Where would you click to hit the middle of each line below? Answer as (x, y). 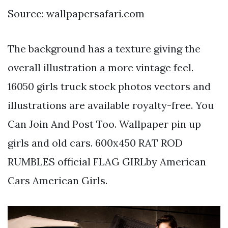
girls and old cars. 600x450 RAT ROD (95, 142)
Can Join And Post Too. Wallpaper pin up (104, 124)
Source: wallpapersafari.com (76, 13)
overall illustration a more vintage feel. (101, 67)
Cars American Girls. (58, 180)
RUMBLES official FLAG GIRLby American (107, 161)
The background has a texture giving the (104, 48)
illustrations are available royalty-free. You (111, 105)
